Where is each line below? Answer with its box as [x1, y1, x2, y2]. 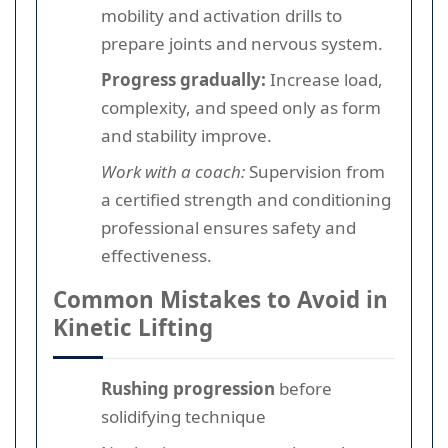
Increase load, [266, 67, 383, 91]
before [275, 376, 332, 400]
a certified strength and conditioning [101, 187, 391, 211]
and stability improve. [101, 123, 272, 147]
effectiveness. [101, 243, 212, 267]
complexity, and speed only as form [101, 95, 381, 119]
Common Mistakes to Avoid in [53, 283, 388, 315]
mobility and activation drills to [101, 3, 342, 27]
